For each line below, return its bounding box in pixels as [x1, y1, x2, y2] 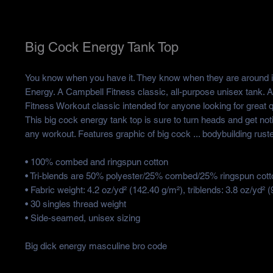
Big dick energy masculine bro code [24, 241, 167, 252]
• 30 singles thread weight [24, 199, 126, 210]
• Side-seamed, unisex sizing [24, 213, 140, 224]
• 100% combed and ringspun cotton [24, 157, 168, 168]
